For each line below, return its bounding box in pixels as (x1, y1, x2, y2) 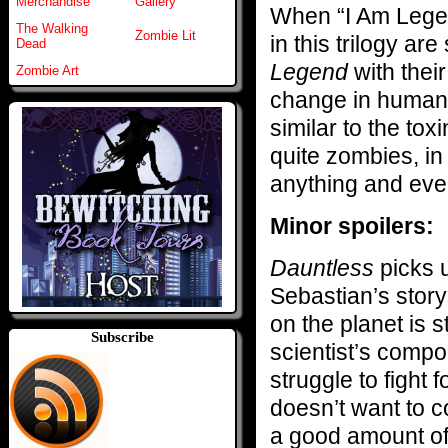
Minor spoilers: (270, 212, 434, 239)
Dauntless (270, 254, 380, 281)
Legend (270, 58, 348, 85)
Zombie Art (16, 63, 79, 79)
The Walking (16, 21, 88, 37)
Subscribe (90, 329, 154, 346)
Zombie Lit (135, 28, 196, 44)
